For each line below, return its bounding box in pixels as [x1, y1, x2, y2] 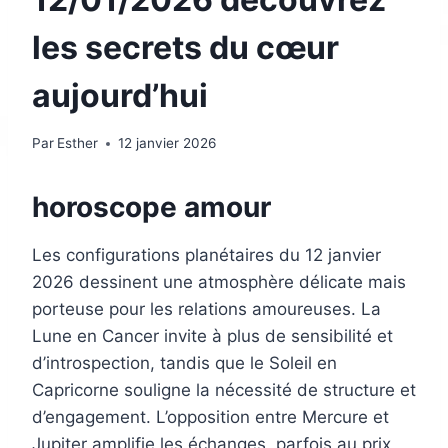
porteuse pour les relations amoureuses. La [32, 299, 381, 320]
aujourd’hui [32, 75, 208, 115]
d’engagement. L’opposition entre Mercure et [32, 407, 389, 428]
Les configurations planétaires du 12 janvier [32, 245, 381, 266]
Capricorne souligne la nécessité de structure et [32, 380, 416, 401]
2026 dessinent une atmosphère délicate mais [32, 272, 406, 293]
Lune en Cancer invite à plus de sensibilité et [32, 326, 393, 347]
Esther [57, 135, 99, 152]
